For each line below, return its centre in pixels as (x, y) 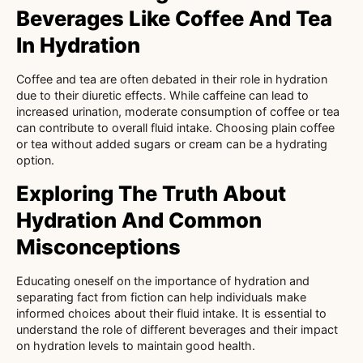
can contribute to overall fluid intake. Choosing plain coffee (175, 127)
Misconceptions (98, 247)
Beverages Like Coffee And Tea (174, 18)
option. (35, 160)
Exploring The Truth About (151, 194)
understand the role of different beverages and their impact (177, 330)
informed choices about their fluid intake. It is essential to (171, 314)
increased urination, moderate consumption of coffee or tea (178, 111)
